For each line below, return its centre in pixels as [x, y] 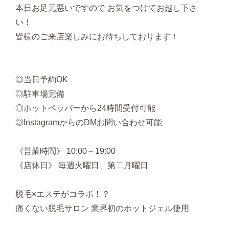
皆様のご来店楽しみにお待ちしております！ [97, 37]
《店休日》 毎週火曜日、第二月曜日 [82, 166]
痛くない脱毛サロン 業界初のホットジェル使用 [102, 209]
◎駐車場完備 [40, 94]
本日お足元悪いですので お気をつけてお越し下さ [106, 8]
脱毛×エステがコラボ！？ [63, 194]
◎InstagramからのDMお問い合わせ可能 [89, 123]
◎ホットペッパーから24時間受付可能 [85, 108]
